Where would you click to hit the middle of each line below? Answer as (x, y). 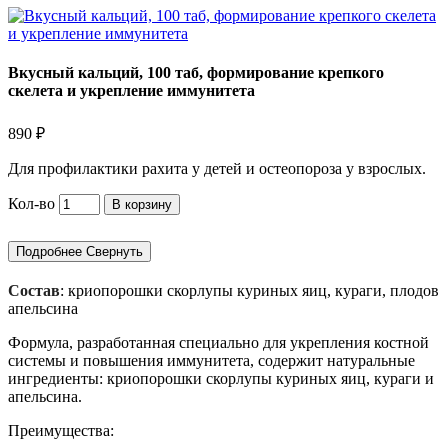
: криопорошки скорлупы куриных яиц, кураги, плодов (249, 290)
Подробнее (49, 251)
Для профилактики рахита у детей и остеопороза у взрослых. (217, 168)
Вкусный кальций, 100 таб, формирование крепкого (196, 73)
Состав (34, 290)
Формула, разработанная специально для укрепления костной (218, 342)
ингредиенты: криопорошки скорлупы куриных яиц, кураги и (221, 378)
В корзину (142, 204)
